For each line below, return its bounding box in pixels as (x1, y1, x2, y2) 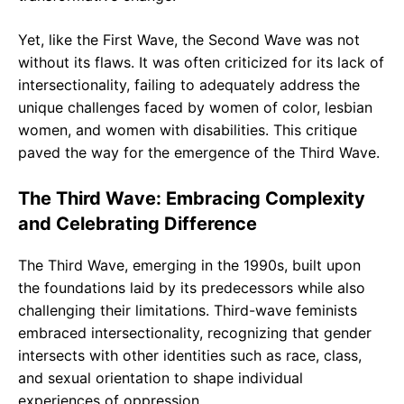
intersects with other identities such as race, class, (18, 345, 362, 364)
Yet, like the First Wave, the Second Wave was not (18, 30, 360, 49)
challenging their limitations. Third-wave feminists (18, 300, 357, 319)
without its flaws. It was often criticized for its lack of (18, 52, 384, 71)
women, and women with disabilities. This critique (18, 120, 357, 139)
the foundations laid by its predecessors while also (18, 278, 365, 297)
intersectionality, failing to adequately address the (18, 75, 360, 94)
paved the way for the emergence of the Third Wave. (18, 142, 380, 161)
